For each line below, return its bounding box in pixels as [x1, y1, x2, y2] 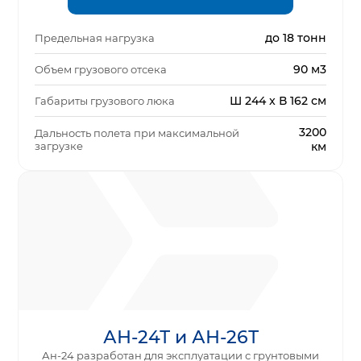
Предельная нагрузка [35, 31, 156, 45]
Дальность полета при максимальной [35, 127, 240, 140]
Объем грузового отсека [35, 63, 168, 77]
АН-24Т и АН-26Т [102, 326, 259, 349]
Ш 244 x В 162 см [229, 93, 326, 109]
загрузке [35, 139, 84, 153]
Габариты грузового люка [35, 94, 176, 108]
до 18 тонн [264, 31, 326, 46]
